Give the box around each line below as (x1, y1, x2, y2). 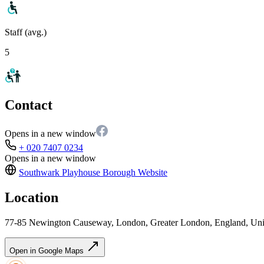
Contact (5, 97, 52, 113)
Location (5, 190, 58, 206)
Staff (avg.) (5, 27, 47, 37)
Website (136, 167, 167, 178)
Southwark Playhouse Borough (19, 167, 136, 178)
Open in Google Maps (9, 246, 86, 256)
